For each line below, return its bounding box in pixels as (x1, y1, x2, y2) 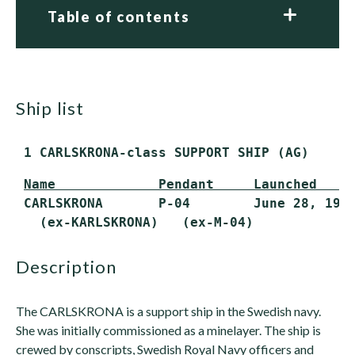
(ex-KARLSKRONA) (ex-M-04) (16, 215, 254, 230)
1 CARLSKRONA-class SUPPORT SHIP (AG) (16, 145, 309, 160)
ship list (26, 97, 84, 119)
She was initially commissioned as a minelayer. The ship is (16, 323, 321, 338)
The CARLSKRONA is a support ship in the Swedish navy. (16, 303, 321, 319)
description (30, 256, 117, 277)
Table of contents (48, 8, 190, 25)
